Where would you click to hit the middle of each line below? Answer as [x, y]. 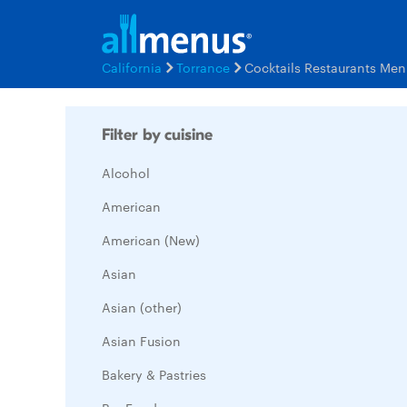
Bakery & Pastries [154, 374]
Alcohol [126, 173]
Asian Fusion [141, 341]
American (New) [151, 240]
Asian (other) [142, 307]
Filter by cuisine [157, 135]
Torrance [203, 67]
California [132, 67]
